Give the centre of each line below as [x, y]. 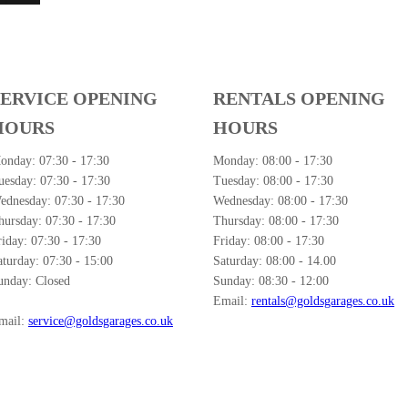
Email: [232, 301]
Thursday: [241, 221]
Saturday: [240, 261]
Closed [53, 281]
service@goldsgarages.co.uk [101, 321]
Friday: [234, 241]
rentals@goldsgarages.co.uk [323, 301]
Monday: [238, 161]
